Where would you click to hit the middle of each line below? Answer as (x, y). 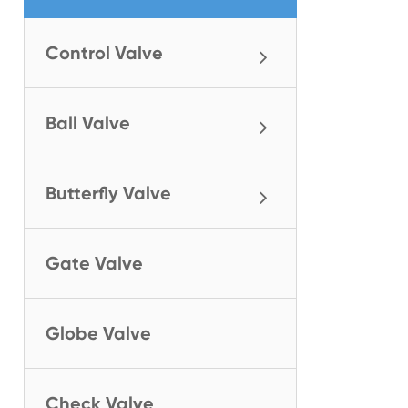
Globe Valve (98, 333)
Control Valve (104, 53)
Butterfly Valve (108, 193)
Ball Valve (88, 123)
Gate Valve (94, 263)
